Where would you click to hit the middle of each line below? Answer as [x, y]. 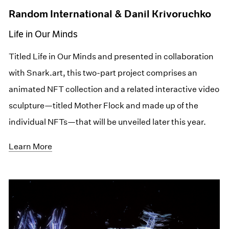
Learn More [31, 146]
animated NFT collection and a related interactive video [114, 89]
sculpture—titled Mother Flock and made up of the [104, 105]
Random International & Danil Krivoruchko [110, 14]
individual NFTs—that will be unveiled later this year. [108, 122]
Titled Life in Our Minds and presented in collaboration [111, 56]
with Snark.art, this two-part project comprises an [103, 73]
